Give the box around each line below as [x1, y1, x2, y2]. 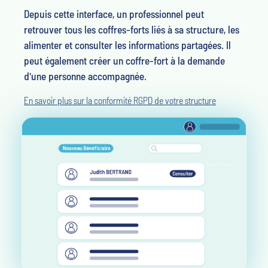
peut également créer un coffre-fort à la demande [24, 53, 225, 67]
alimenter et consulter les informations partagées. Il [24, 38, 231, 51]
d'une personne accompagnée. [24, 69, 147, 83]
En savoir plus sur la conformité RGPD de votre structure [24, 94, 216, 106]
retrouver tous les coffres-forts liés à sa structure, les [24, 22, 239, 36]
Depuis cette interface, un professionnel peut [24, 7, 204, 20]
